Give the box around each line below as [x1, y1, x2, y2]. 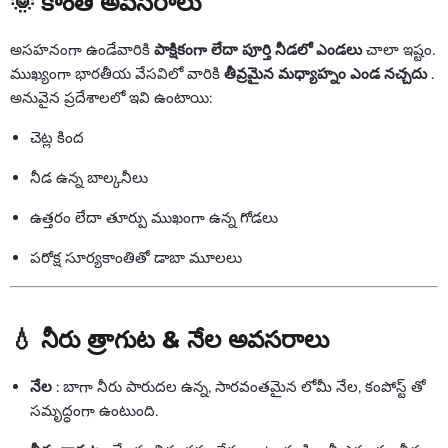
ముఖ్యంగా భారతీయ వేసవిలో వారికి [10, 63, 224, 84]
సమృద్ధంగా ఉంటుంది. [30, 400, 158, 421]
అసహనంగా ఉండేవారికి [10, 39, 154, 60]
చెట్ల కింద [30, 127, 84, 148]
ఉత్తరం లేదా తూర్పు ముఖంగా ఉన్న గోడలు [30, 207, 278, 228]
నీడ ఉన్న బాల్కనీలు [30, 167, 148, 188]
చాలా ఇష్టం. [362, 39, 435, 60]
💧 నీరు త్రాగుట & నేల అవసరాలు [10, 323, 329, 354]
